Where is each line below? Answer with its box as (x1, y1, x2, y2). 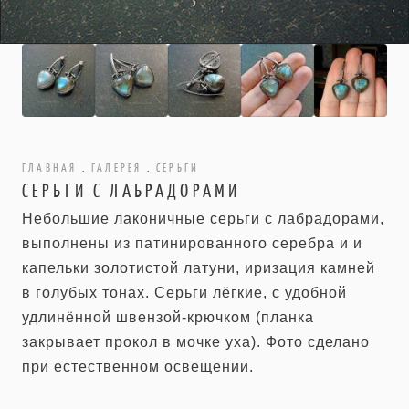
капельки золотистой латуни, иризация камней (22, 260, 375, 276)
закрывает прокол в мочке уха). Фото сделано (22, 334, 370, 350)
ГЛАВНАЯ (22, 161, 78, 175)
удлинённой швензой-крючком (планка (22, 309, 314, 325)
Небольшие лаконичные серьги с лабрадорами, (22, 211, 384, 226)
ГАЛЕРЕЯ (91, 161, 142, 175)
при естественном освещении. (22, 359, 254, 374)
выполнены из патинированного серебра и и (22, 236, 362, 251)
